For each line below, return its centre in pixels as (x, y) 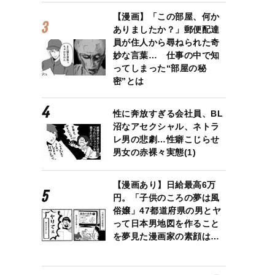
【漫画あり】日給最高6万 (164, 185)
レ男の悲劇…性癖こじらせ (166, 139)
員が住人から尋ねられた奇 (166, 42)
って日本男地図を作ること (166, 223)
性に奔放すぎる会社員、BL (168, 113)
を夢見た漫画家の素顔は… (166, 236)
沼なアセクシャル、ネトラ (166, 126)
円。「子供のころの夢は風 (166, 198)
